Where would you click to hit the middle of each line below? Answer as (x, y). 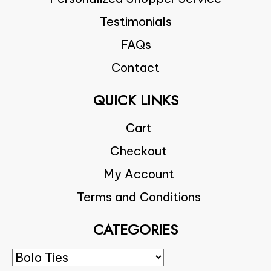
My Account (139, 174)
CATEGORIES (135, 230)
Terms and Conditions (139, 197)
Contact (135, 68)
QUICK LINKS (135, 100)
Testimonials (135, 22)
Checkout (139, 151)
